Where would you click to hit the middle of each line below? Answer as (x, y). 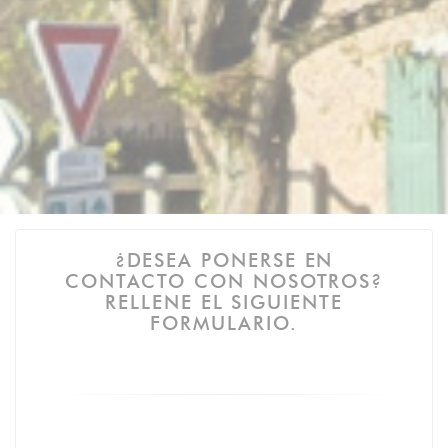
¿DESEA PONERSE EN (224, 259)
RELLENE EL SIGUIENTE (224, 301)
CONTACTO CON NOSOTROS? (224, 280)
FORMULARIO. (224, 322)
